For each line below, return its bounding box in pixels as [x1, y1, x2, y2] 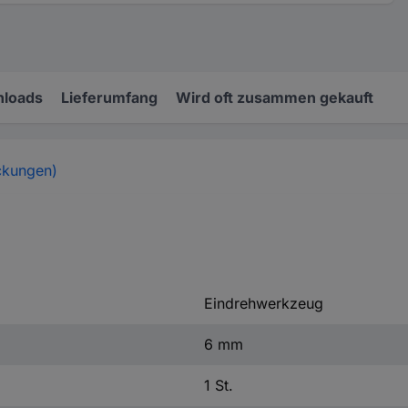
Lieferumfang [61, 88, 158, 107]
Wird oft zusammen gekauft [176, 88, 373, 107]
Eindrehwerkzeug [203, 294, 323, 312]
